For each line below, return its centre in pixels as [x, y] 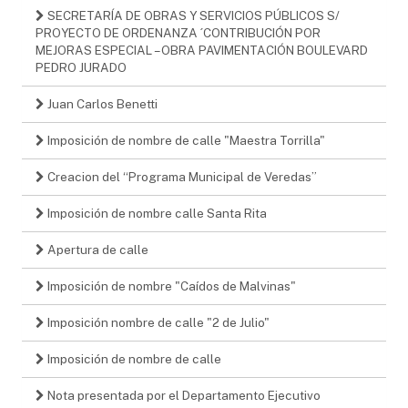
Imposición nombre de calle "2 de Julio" [157, 322]
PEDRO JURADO [81, 67]
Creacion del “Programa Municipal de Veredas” [181, 176]
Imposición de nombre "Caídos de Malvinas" [170, 286]
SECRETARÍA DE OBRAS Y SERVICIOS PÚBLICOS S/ [192, 15]
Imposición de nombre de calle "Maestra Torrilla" [185, 140]
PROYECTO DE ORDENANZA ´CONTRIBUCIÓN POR [178, 32]
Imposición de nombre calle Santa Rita [156, 213]
